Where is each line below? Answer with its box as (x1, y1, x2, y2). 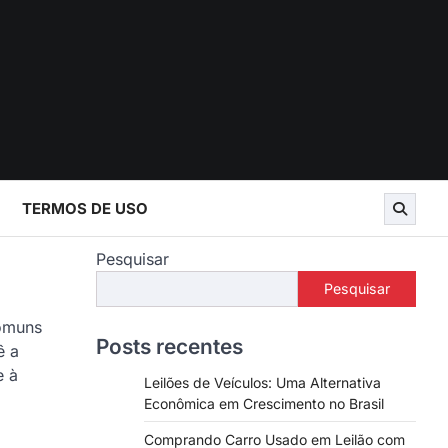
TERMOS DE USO (22, 198, 148, 218)
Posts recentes (96, 334, 243, 359)
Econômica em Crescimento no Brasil (144, 395, 384, 412)
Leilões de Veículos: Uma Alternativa (144, 374, 381, 391)
